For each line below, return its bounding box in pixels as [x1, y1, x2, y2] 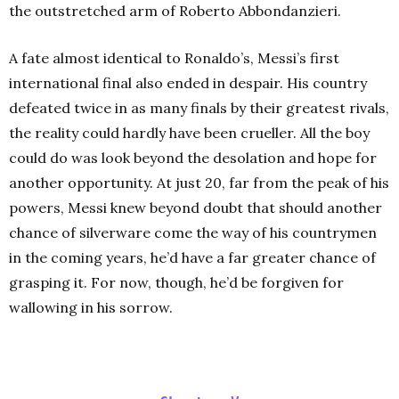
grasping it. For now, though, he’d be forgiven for [9, 273, 344, 292]
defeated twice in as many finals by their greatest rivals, [9, 99, 389, 118]
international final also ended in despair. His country [9, 74, 367, 93]
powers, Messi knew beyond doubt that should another [9, 199, 382, 217]
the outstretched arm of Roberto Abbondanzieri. [9, 2, 341, 20]
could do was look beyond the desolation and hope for [9, 149, 377, 167]
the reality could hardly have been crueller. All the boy [9, 124, 370, 142]
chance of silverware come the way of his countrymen [9, 224, 377, 242]
